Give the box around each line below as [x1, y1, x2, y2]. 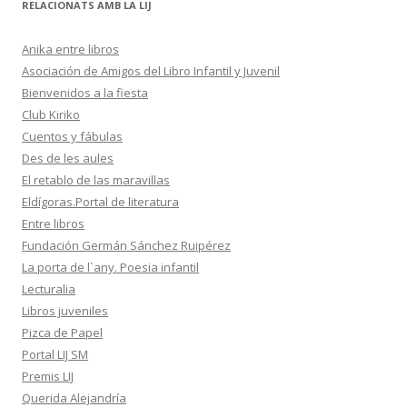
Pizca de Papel [22, 324, 103, 341]
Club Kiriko [22, 106, 80, 123]
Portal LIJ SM [22, 346, 88, 362]
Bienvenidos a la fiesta [22, 84, 148, 101]
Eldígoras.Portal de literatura [22, 194, 179, 210]
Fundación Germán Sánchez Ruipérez [22, 237, 231, 253]
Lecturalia [22, 281, 75, 297]
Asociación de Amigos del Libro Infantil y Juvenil [22, 63, 280, 79]
